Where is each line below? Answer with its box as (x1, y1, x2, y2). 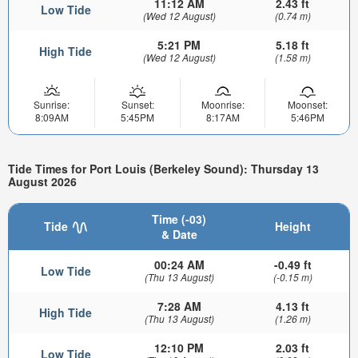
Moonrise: (201, 97, 245, 111)
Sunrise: (34, 97, 70, 111)
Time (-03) (152, 210, 206, 227)
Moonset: (287, 97, 328, 111)
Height (274, 217, 311, 234)
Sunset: (121, 97, 154, 111)
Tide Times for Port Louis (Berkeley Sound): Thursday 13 (8, 161, 319, 177)
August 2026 (8, 173, 77, 190)
